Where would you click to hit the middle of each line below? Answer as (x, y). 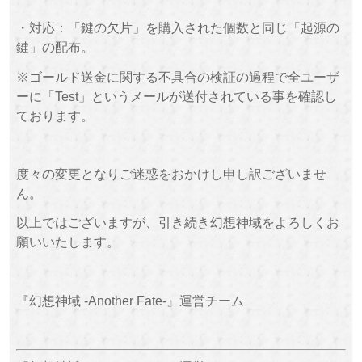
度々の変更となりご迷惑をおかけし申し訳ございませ (171, 174)
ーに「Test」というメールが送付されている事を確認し (176, 96)
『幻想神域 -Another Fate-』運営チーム (130, 300)
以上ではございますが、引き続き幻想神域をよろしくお (177, 223)
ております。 (55, 115)
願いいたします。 (67, 242)
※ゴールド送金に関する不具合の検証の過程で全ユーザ (177, 76)
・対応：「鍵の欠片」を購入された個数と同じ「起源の (177, 28)
